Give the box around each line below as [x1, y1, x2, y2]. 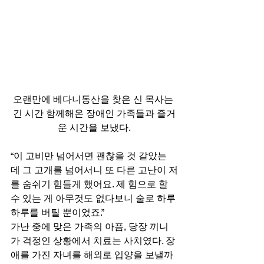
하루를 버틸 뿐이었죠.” [11, 207, 106, 218]
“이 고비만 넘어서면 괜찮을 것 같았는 [11, 150, 167, 161]
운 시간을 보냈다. [58, 122, 131, 133]
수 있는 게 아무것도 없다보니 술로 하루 [11, 193, 176, 204]
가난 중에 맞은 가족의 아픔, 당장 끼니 [11, 221, 169, 232]
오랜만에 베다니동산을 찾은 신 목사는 [13, 94, 176, 105]
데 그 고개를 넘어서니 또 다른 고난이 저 [11, 164, 178, 176]
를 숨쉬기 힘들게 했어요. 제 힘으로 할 [11, 179, 170, 190]
